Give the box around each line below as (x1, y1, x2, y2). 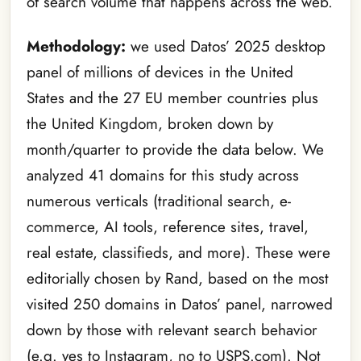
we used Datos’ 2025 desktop (131, 35, 326, 57)
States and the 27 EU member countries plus (27, 86, 318, 109)
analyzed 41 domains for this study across (27, 164, 299, 186)
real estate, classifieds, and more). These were (27, 241, 330, 263)
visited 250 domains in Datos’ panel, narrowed (27, 293, 333, 315)
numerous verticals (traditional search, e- (27, 189, 291, 212)
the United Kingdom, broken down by (27, 112, 273, 135)
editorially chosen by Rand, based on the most (27, 267, 329, 289)
